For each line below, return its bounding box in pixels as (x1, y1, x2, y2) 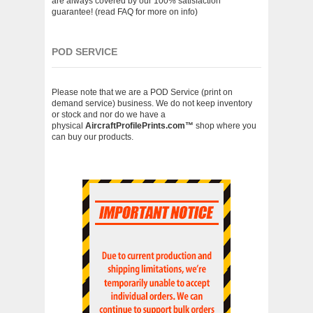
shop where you (194, 121, 256, 131)
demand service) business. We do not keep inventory (52, 99, 252, 108)
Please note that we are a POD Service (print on (52, 87, 233, 97)
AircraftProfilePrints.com (85, 121, 185, 131)
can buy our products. (52, 132, 133, 142)
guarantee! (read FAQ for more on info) (52, 7, 198, 17)
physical (52, 121, 85, 131)
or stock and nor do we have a (52, 110, 166, 119)
